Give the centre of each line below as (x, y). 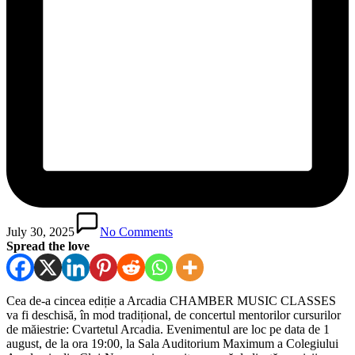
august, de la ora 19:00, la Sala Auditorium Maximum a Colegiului (172, 343)
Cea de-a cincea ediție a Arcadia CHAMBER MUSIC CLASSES (171, 300)
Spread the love (48, 246)
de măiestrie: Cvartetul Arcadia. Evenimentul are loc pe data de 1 (168, 329)
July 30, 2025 (40, 231)
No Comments (136, 231)
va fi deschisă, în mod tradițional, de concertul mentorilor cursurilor (174, 315)
